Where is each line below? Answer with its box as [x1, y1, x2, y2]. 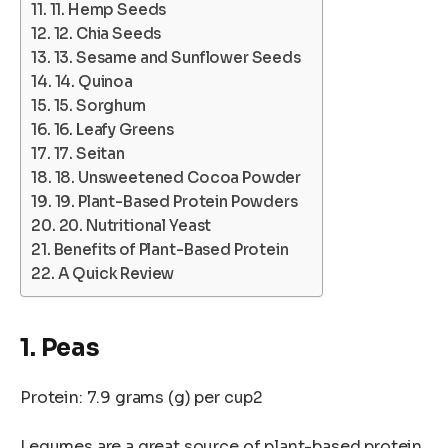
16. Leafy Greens [53, 120, 175, 140]
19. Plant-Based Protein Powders [54, 192, 298, 212]
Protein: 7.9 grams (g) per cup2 [20, 386, 264, 408]
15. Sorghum [53, 96, 146, 116]
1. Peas [20, 332, 100, 363]
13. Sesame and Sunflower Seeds [53, 48, 301, 68]
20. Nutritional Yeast [58, 216, 212, 236]
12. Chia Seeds [53, 24, 162, 44]
